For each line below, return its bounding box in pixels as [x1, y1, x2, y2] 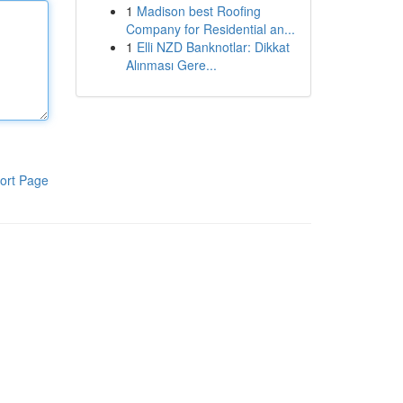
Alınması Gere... [125, 56, 217, 74]
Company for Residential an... [125, 20, 295, 38]
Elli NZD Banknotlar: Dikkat [136, 38, 290, 56]
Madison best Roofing [136, 2, 261, 20]
